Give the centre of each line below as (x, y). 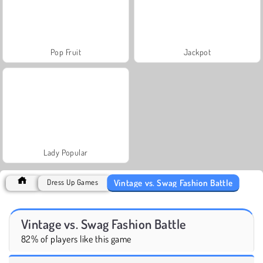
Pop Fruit (66, 52)
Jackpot (197, 52)
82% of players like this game (76, 239)
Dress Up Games (73, 182)
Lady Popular (66, 152)
